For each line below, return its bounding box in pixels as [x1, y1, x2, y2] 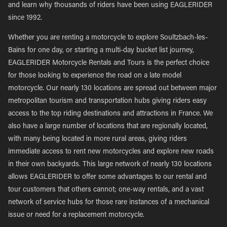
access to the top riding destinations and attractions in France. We [8, 110, 213, 118]
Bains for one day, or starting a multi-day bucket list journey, [8, 47, 194, 54]
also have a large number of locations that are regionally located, [8, 123, 208, 130]
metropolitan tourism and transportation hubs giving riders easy [8, 98, 207, 105]
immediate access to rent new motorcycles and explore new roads [8, 148, 214, 156]
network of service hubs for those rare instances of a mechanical [8, 199, 209, 206]
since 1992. [8, 15, 42, 22]
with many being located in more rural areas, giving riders [8, 136, 187, 143]
